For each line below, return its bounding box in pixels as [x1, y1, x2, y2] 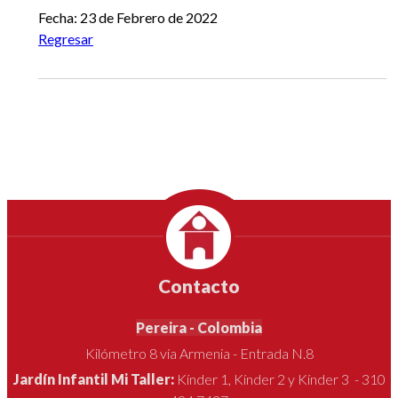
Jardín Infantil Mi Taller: [12, 370, 177, 388]
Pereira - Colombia [136, 319, 262, 337]
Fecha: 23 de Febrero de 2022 [38, 9, 218, 27]
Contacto [158, 275, 240, 298]
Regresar [38, 30, 93, 48]
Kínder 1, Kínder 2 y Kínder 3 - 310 [176, 370, 386, 388]
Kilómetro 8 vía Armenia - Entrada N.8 [84, 345, 314, 362]
